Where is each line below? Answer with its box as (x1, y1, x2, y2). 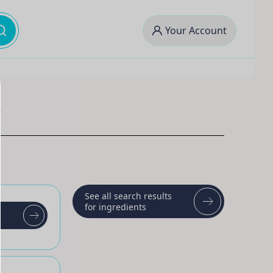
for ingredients (85, 200, 147, 213)
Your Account (165, 24, 227, 37)
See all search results (85, 190, 172, 202)
